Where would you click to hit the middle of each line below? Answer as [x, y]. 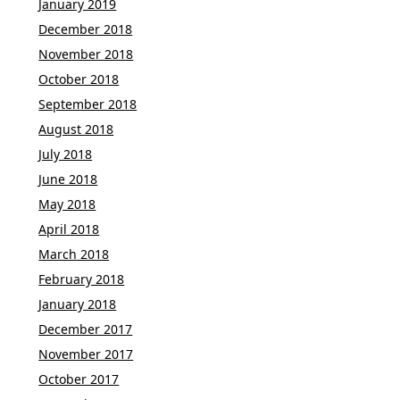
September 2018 [88, 104]
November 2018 [86, 54]
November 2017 [86, 354]
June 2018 [68, 179]
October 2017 [79, 379]
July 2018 [66, 154]
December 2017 [86, 329]
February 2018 [82, 279]
